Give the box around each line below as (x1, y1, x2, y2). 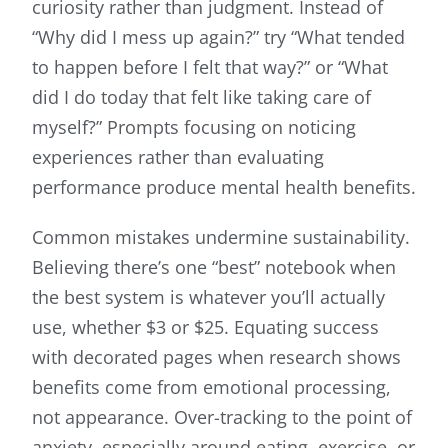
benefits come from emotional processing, (32, 375, 391, 400)
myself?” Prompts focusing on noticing (32, 115, 356, 140)
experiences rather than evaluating (32, 145, 324, 170)
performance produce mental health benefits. (32, 175, 416, 200)
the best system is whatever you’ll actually (32, 285, 385, 310)
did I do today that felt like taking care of (32, 85, 371, 110)
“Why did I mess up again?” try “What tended (32, 25, 405, 50)
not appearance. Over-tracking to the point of (32, 405, 412, 430)
